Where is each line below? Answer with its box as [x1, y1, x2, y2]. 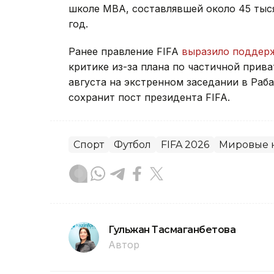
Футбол [114, 138, 151, 150]
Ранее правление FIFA [68, 45, 182, 57]
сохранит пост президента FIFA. [68, 91, 230, 103]
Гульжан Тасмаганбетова [108, 223, 236, 235]
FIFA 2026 [161, 138, 209, 150]
